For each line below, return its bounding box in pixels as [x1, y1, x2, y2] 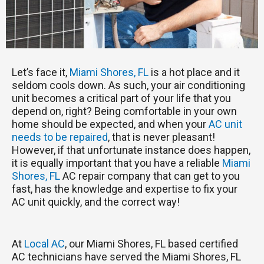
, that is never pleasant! [108, 131, 215, 144]
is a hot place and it [148, 66, 240, 79]
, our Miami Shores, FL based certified [65, 237, 238, 250]
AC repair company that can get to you [60, 170, 240, 183]
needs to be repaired [12, 131, 108, 144]
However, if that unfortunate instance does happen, [12, 144, 250, 157]
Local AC [24, 237, 65, 250]
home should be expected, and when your [12, 118, 209, 131]
